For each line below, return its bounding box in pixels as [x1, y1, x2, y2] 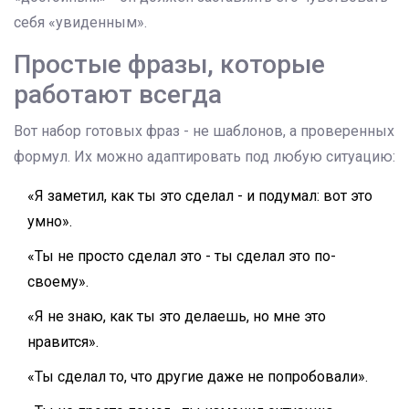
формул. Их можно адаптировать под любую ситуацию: [14, 148, 395, 166]
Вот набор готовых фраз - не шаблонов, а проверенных [14, 122, 394, 141]
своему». [27, 273, 89, 291]
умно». [27, 213, 72, 231]
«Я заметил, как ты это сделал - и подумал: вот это [27, 187, 372, 205]
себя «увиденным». [14, 14, 147, 32]
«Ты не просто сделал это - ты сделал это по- [27, 247, 336, 266]
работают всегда [14, 79, 222, 110]
